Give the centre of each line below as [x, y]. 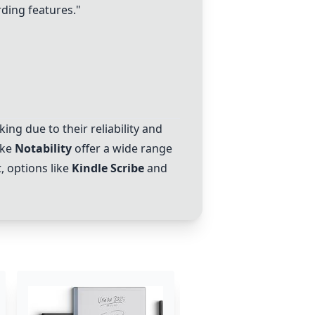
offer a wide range [122, 148]
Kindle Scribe [108, 168]
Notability [43, 148]
